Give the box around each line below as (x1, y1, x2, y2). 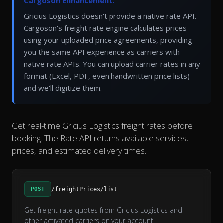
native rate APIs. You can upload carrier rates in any (24, 59, 200, 69)
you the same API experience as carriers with (24, 47, 180, 57)
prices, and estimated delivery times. (12, 145, 146, 157)
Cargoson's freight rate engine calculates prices (24, 23, 187, 33)
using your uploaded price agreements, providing (24, 35, 192, 45)
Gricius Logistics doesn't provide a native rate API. (24, 11, 196, 21)
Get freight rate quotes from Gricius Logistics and (24, 205, 182, 215)
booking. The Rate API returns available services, (12, 132, 188, 144)
